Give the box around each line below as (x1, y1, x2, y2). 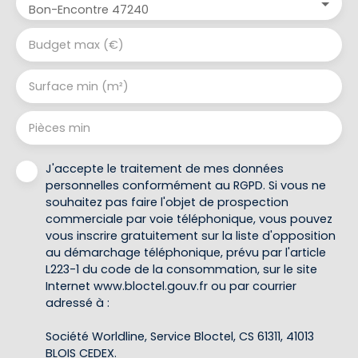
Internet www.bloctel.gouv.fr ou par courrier (46, 277, 296, 294)
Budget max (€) (29, 36, 124, 53)
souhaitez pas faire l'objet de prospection (46, 193, 288, 210)
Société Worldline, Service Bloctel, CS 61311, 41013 (46, 328, 314, 344)
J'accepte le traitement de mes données (46, 160, 284, 177)
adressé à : (46, 294, 109, 311)
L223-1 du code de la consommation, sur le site (46, 261, 317, 277)
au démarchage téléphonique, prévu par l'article (46, 244, 326, 261)
